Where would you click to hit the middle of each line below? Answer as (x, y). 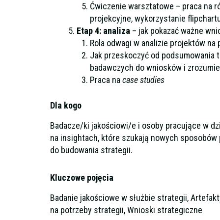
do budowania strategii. (91, 150)
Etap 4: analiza (104, 31)
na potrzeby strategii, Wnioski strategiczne (126, 210)
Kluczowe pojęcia (82, 178)
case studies (143, 80)
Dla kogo (66, 106)
